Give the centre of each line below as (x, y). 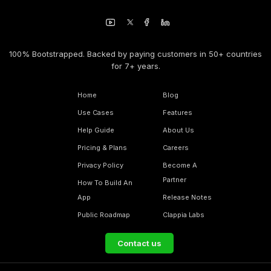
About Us (179, 130)
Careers (176, 148)
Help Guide (96, 130)
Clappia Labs (184, 215)
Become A (180, 165)
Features (178, 113)
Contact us (139, 243)
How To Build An (105, 183)
